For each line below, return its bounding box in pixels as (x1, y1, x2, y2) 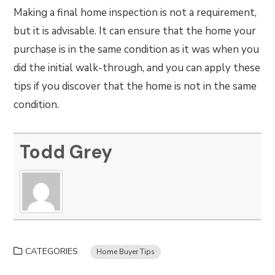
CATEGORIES (25, 246, 79, 257)
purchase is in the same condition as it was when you (14, 42, 260, 56)
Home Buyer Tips (96, 247, 155, 257)
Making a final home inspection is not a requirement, (14, 6, 257, 20)
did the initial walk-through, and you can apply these (14, 61, 261, 75)
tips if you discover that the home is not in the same (14, 79, 257, 93)
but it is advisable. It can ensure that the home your (14, 24, 257, 38)
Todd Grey (20, 140, 113, 164)
